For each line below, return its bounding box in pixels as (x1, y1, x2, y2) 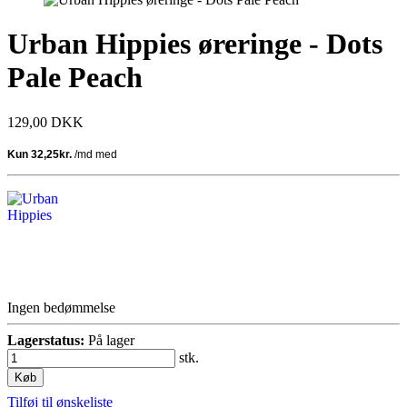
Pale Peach (7, 61, 143, 94)
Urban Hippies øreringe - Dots (7, 27, 382, 61)
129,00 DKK (7, 114, 84, 130)
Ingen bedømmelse (7, 299, 115, 315)
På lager (88, 332, 134, 348)
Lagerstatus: (7, 332, 84, 348)
